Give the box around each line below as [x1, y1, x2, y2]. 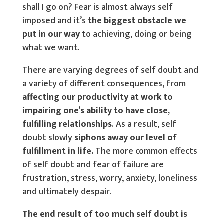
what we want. [22, 40, 80, 55]
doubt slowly [22, 130, 74, 145]
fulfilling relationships [22, 117, 112, 132]
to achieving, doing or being [79, 27, 192, 42]
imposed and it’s [22, 13, 88, 28]
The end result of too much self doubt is [22, 207, 187, 222]
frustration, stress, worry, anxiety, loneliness [22, 171, 197, 186]
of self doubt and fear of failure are [22, 157, 164, 172]
